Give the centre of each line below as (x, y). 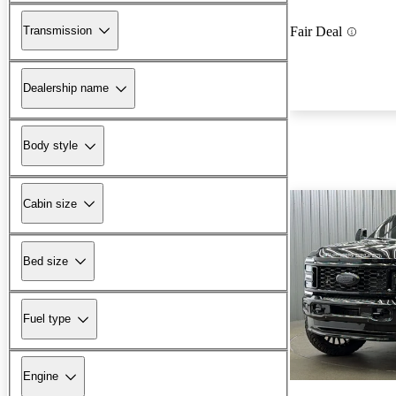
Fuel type (47, 319)
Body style (50, 146)
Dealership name (66, 88)
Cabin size (50, 203)
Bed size (46, 261)
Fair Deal (316, 32)
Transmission (57, 30)
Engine (41, 377)
